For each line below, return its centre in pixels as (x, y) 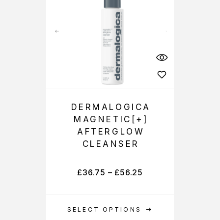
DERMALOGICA (111, 107)
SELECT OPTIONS (104, 209)
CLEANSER (111, 144)
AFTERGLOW (111, 132)
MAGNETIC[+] (111, 119)
